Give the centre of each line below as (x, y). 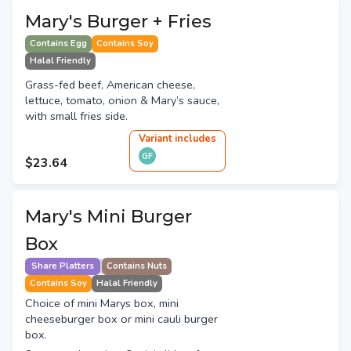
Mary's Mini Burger (109, 217)
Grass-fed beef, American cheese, (110, 85)
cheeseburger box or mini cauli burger (121, 319)
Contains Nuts (137, 266)
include (192, 139)
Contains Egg (58, 44)
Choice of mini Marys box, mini (102, 304)
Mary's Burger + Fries (118, 22)
